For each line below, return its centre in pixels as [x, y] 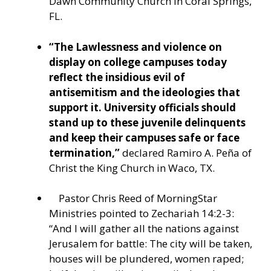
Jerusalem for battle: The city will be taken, [151, 244]
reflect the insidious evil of [117, 77]
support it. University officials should [142, 107]
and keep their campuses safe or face [144, 137]
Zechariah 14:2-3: [193, 214]
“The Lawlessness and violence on [135, 47]
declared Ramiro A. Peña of [186, 152]
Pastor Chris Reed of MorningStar [138, 198]
